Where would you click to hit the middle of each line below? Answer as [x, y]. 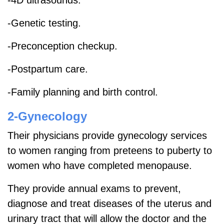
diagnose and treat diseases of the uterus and [109, 203]
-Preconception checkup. [64, 46]
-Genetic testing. [44, 23]
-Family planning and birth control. [83, 92]
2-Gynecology [47, 116]
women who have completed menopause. [101, 165]
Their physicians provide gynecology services [107, 135]
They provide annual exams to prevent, [94, 188]
